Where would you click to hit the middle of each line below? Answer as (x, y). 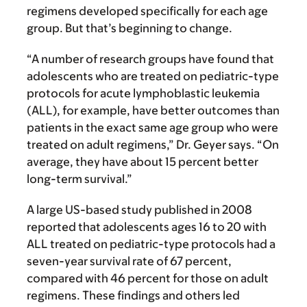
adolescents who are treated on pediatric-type (153, 76)
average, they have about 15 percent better (143, 161)
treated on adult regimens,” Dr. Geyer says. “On (153, 144)
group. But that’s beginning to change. (130, 28)
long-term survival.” (79, 179)
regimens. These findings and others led (133, 295)
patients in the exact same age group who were (152, 127)
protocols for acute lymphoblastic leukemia (143, 93)
